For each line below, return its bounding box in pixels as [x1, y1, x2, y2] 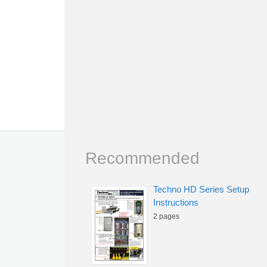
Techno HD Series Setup [153, 184, 249, 194]
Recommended [85, 149, 200, 167]
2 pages [153, 212, 179, 221]
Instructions [153, 197, 198, 207]
